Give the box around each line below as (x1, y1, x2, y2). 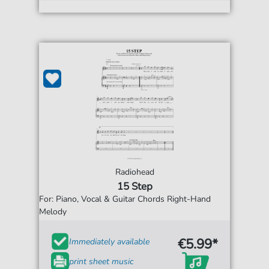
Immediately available (69, 235, 150, 247)
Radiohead (115, 166, 154, 178)
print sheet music (69, 255, 134, 267)
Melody (39, 206, 67, 218)
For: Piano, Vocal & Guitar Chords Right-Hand (39, 193, 211, 205)
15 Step (116, 180, 153, 194)
